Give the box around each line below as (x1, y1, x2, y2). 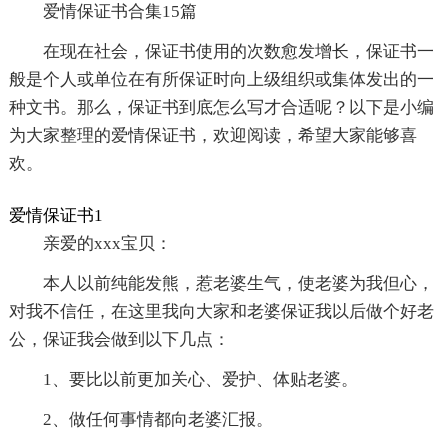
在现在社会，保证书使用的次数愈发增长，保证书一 (42, 42, 434, 62)
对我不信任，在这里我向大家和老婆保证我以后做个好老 (8, 302, 434, 322)
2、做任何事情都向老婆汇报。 (42, 410, 273, 430)
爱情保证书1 (8, 206, 103, 226)
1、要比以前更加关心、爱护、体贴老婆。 (42, 370, 358, 390)
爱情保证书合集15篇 (42, 2, 197, 22)
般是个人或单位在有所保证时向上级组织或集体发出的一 (8, 70, 434, 90)
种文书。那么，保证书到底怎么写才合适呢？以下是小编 (8, 98, 434, 118)
